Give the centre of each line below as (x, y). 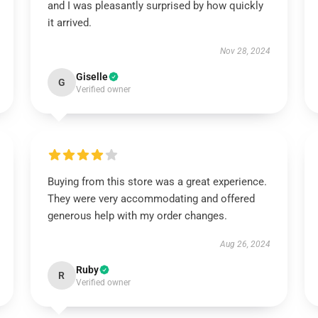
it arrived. (69, 23)
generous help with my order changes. (137, 216)
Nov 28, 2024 (246, 51)
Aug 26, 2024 (246, 244)
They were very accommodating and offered (151, 199)
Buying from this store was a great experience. (157, 182)
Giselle (92, 77)
